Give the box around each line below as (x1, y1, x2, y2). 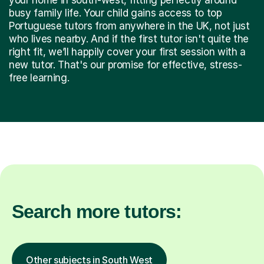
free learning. (9, 71, 70, 84)
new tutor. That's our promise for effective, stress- (9, 58, 242, 71)
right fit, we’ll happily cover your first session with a (9, 45, 246, 58)
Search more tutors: (12, 200, 181, 222)
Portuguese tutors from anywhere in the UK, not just (9, 19, 250, 32)
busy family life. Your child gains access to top (9, 6, 222, 19)
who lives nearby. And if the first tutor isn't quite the (9, 32, 249, 45)
